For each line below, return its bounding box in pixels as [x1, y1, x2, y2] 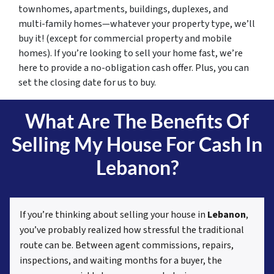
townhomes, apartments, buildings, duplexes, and [18, 2, 228, 17]
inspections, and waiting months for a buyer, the [20, 254, 222, 268]
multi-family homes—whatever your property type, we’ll [18, 17, 255, 31]
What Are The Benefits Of [25, 109, 249, 133]
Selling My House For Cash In [12, 132, 262, 157]
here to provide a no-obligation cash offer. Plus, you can [18, 61, 249, 75]
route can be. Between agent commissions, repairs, [20, 239, 234, 253]
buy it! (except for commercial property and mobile [18, 32, 232, 46]
